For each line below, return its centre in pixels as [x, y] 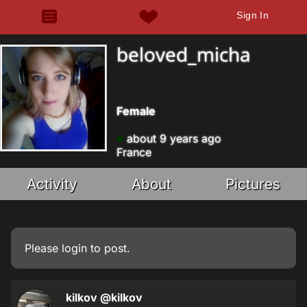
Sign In [253, 15]
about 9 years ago [172, 138]
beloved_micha [184, 54]
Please [43, 248]
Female [136, 111]
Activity [52, 184]
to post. [109, 248]
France [134, 152]
